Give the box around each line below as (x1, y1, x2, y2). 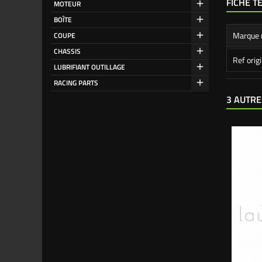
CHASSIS (54, 46, 81, 57)
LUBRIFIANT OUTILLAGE (54, 61, 125, 73)
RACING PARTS (54, 77, 98, 88)
